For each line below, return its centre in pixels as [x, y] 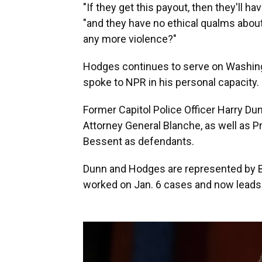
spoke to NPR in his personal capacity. [171, 82]
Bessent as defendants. [139, 142]
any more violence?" [130, 39]
